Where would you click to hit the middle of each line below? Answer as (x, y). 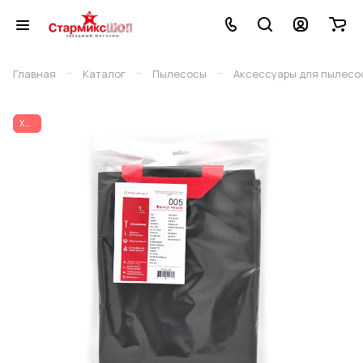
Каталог (104, 74)
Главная (34, 74)
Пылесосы (179, 74)
